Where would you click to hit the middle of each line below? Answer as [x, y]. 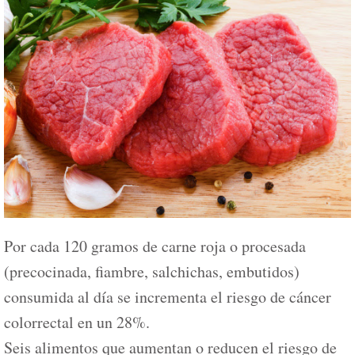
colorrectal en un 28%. [77, 323]
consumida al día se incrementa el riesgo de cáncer [168, 297]
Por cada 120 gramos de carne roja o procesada [155, 246]
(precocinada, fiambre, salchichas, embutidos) [152, 272]
